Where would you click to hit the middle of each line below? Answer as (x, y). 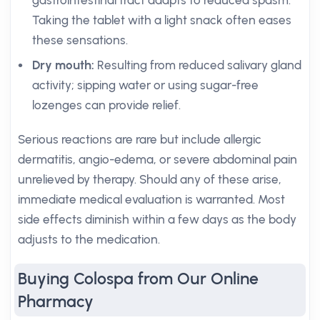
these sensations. (80, 40)
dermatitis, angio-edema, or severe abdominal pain (157, 159)
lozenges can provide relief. (106, 105)
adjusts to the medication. (89, 239)
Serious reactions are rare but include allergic (140, 139)
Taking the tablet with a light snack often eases (162, 20)
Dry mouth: (63, 65)
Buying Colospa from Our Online (138, 279)
